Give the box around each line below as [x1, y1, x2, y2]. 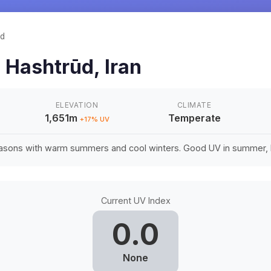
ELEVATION [55, 100, 99, 109]
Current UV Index [100, 195, 171, 206]
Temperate [168, 112, 221, 124]
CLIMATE [177, 100, 212, 109]
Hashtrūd [5, 55, 94, 79]
